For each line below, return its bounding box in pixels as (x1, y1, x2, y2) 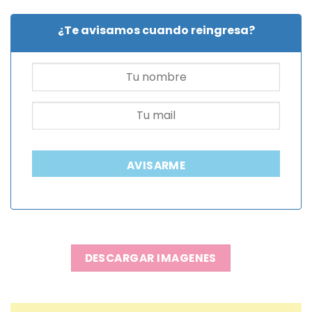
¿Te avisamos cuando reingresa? (57, 22, 255, 39)
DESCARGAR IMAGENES (84, 250, 217, 265)
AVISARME (126, 158, 186, 173)
